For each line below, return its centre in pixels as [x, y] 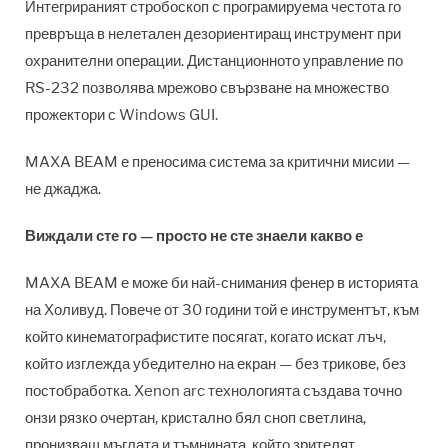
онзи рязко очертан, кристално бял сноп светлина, [195, 417]
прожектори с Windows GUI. [121, 114]
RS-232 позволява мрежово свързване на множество [207, 87]
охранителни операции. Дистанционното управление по [214, 60]
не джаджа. [63, 188]
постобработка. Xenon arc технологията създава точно [213, 390]
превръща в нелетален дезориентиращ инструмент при [213, 33]
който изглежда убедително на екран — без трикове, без [215, 363]
